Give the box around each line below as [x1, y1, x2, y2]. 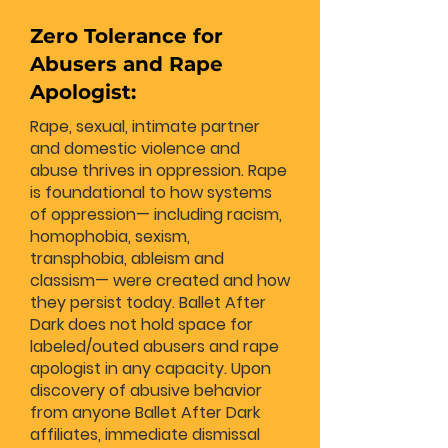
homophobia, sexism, [30, 225, 190, 248]
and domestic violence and [30, 137, 240, 160]
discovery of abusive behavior [30, 379, 262, 402]
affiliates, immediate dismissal [30, 423, 260, 446]
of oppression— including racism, [30, 203, 282, 226]
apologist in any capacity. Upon [30, 357, 271, 380]
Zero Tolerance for [30, 24, 223, 48]
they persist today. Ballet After [30, 291, 266, 314]
